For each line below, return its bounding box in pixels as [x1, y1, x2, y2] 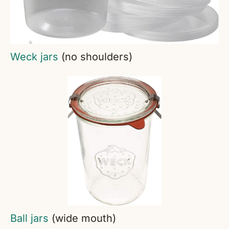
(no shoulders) [58, 51, 132, 63]
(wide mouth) [49, 212, 116, 225]
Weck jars [10, 51, 58, 63]
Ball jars [10, 212, 49, 225]
